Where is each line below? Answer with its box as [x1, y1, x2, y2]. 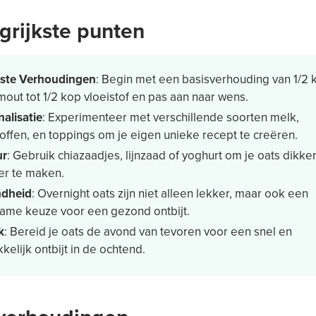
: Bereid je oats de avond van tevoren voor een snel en [4, 222, 292, 240]
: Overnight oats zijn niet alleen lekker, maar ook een [32, 184, 308, 202]
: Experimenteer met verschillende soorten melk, [42, 108, 299, 126]
